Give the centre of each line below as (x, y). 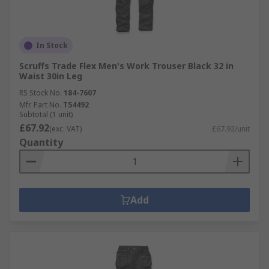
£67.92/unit (231, 129)
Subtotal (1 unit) (46, 114)
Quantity (41, 142)
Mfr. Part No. (40, 105)
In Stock (52, 45)
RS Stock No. (41, 93)
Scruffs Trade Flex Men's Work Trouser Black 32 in (126, 66)
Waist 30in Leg (51, 76)
